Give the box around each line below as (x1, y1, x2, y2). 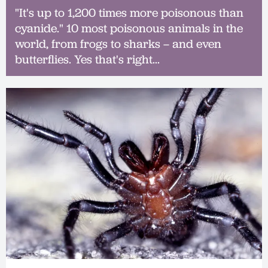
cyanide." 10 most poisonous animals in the (15, 20, 243, 36)
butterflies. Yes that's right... (15, 51, 160, 68)
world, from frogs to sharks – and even (15, 36, 221, 52)
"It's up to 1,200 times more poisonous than (15, 5, 243, 21)
